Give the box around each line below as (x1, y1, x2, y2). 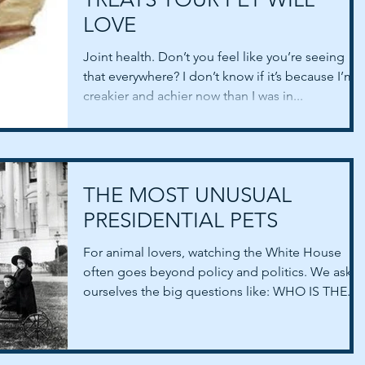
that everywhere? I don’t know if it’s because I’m (83, 68, 355, 85)
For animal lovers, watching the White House (83, 244, 341, 261)
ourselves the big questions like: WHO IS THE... (83, 284, 357, 300)
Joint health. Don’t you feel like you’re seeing (83, 49, 345, 65)
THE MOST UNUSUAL (83, 182, 292, 209)
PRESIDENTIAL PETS (83, 208, 278, 234)
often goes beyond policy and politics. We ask (83, 264, 352, 280)
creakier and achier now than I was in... (83, 88, 303, 104)
